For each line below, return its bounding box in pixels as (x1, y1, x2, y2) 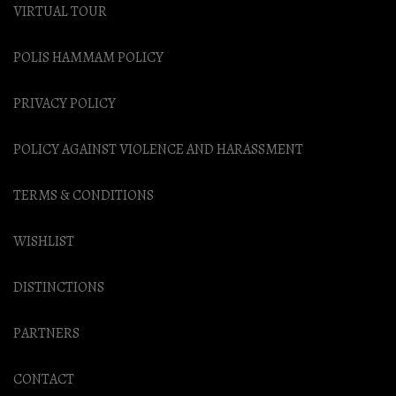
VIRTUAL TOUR (13, 2, 107, 21)
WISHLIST (13, 232, 74, 251)
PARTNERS (13, 324, 80, 343)
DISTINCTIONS (13, 278, 104, 297)
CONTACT (13, 369, 74, 389)
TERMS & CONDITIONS (13, 186, 154, 205)
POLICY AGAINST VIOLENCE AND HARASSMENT (13, 140, 303, 159)
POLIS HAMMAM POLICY (13, 48, 164, 67)
